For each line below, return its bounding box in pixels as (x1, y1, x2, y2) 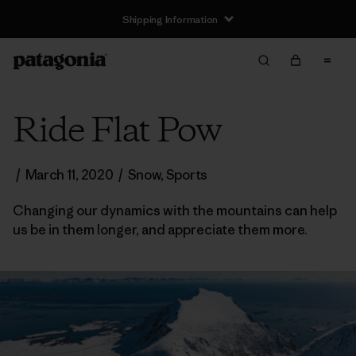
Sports (165, 166, 207, 184)
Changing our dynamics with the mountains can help (13, 202, 337, 219)
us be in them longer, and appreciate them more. (13, 221, 308, 238)
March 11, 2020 (25, 166, 114, 184)
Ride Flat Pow (13, 108, 221, 156)
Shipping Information (122, 12, 219, 26)
